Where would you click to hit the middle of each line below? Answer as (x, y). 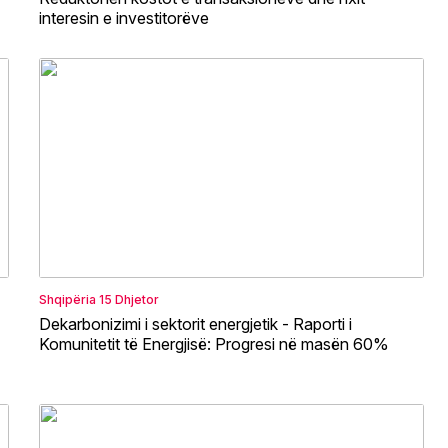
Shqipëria (67, 299)
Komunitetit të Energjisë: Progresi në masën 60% (214, 343)
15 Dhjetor (129, 299)
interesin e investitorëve (124, 17)
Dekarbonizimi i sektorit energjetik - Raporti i (195, 323)
